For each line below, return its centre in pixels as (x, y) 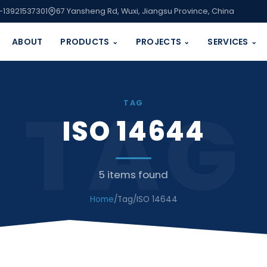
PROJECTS (159, 41)
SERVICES (228, 41)
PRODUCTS (85, 41)
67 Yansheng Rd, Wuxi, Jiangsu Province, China (145, 11)
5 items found (133, 175)
